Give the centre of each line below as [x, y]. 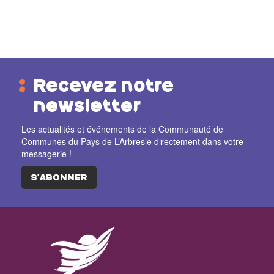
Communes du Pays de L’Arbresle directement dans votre [132, 142]
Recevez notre [104, 87]
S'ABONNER [59, 178]
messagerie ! [46, 154]
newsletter [87, 107]
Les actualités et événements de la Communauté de [122, 129]
